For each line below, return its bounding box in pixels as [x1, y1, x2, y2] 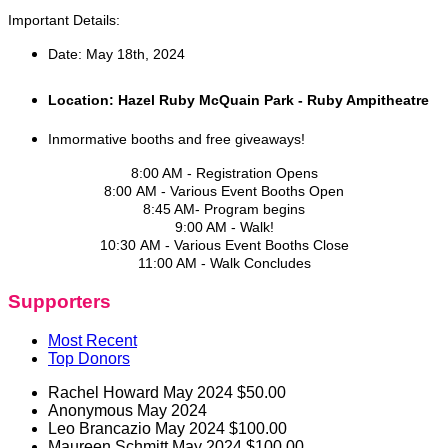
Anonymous [48, 401, 137, 419]
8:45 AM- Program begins [143, 201, 305, 218]
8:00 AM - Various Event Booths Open [104, 183, 344, 200]
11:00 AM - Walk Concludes [137, 255, 311, 272]
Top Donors [48, 349, 130, 367]
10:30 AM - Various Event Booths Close [99, 237, 349, 254]
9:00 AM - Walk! [174, 219, 274, 236]
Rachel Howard [48, 383, 163, 401]
